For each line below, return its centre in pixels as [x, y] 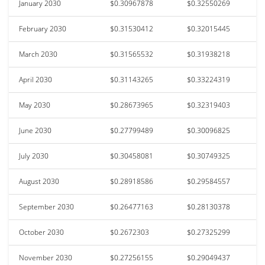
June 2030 [35, 130]
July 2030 [34, 156]
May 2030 [35, 105]
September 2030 [46, 206]
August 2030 [39, 181]
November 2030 [46, 257]
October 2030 [41, 232]
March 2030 [38, 54]
